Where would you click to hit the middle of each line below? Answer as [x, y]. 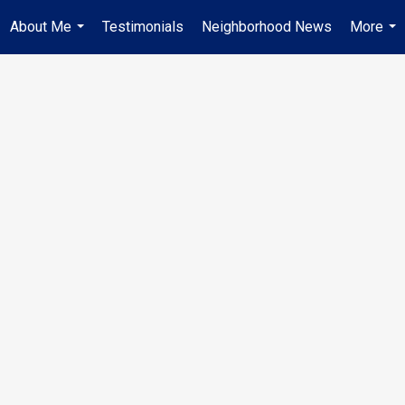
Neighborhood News [267, 27]
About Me [41, 27]
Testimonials [143, 27]
